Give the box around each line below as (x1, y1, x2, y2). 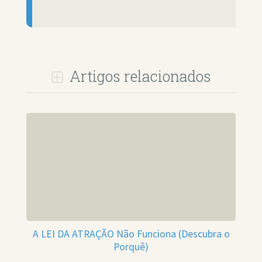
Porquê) (113, 240, 149, 253)
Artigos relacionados (65, 67, 211, 86)
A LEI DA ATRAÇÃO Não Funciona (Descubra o (32, 227, 230, 240)
